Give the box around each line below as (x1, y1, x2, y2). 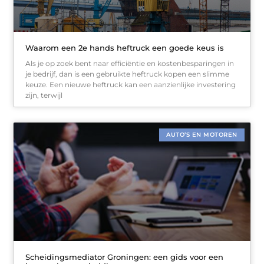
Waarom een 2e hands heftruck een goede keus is (25, 43, 225, 53)
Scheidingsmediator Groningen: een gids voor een (25, 252, 224, 262)
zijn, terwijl (25, 91, 63, 100)
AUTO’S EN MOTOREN (166, 131, 237, 139)
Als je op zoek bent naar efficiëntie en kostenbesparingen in (25, 59, 235, 68)
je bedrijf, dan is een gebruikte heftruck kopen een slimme (25, 70, 230, 79)
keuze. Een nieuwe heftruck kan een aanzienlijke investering (25, 80, 236, 90)
